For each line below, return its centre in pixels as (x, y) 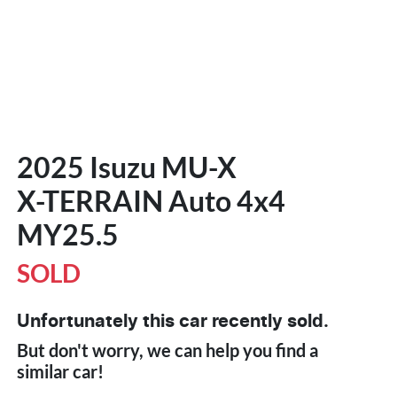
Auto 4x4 (224, 200)
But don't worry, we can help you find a (167, 350)
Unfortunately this (98, 321)
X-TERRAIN (90, 200)
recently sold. (268, 321)
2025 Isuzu (89, 167)
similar (45, 371)
